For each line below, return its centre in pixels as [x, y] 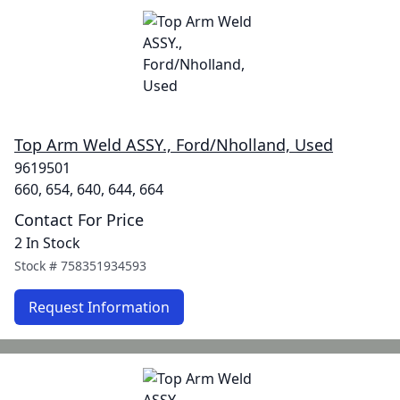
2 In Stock [47, 243]
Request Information [99, 307]
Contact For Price [79, 220]
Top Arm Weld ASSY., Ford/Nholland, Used [174, 145]
